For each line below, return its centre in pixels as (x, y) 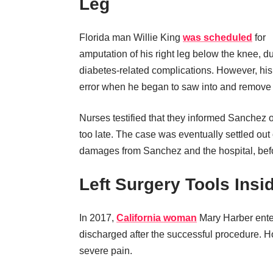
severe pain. (106, 251)
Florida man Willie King (131, 37)
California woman (157, 218)
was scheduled (218, 37)
